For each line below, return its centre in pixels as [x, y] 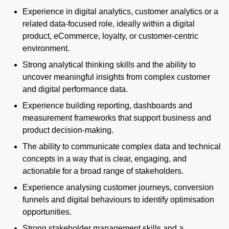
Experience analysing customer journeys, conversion [118, 188]
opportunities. [47, 212]
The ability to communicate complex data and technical [122, 147]
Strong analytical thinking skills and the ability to [109, 65]
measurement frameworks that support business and [117, 118]
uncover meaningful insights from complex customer [116, 77]
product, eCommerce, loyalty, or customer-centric [110, 36]
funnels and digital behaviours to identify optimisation [118, 200]
